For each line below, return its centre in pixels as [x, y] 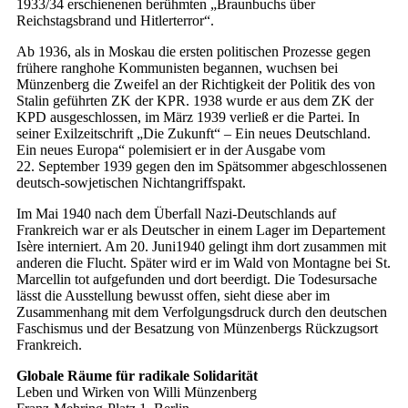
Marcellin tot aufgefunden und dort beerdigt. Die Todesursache [197, 280]
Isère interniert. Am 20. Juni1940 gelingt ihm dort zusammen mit [201, 247]
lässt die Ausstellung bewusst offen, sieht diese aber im [173, 296]
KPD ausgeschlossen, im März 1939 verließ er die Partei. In [188, 117]
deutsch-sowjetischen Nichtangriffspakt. [131, 183]
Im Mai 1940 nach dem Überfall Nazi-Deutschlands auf [176, 214]
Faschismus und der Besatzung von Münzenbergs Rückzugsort [197, 329]
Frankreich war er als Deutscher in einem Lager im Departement [201, 230]
